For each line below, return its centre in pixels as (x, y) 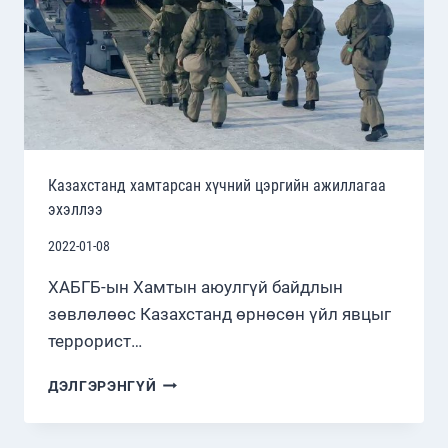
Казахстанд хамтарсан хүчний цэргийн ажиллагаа (217, 185)
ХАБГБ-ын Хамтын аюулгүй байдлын (195, 286)
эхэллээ (75, 209)
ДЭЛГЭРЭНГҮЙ (102, 385)
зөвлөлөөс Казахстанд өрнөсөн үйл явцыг (219, 313)
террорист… (95, 340)
